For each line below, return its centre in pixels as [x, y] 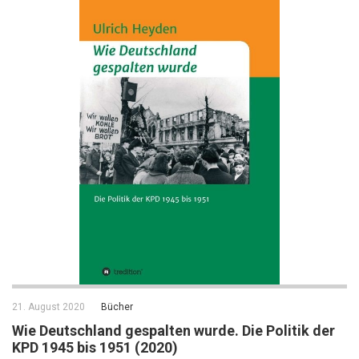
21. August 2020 [48, 307]
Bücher [117, 307]
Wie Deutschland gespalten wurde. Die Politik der [173, 330]
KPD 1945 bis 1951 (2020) [95, 347]
